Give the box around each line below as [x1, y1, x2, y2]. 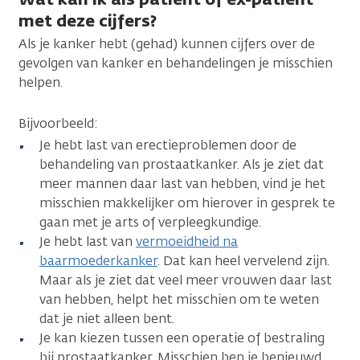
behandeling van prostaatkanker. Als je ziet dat [39, 155, 324, 173]
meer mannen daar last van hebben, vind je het [39, 174, 325, 192]
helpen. [18, 73, 63, 91]
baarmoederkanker [39, 252, 157, 269]
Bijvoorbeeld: [18, 114, 98, 132]
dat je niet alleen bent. [39, 309, 174, 327]
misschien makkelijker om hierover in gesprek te [39, 194, 335, 211]
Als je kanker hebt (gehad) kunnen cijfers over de [18, 35, 315, 52]
